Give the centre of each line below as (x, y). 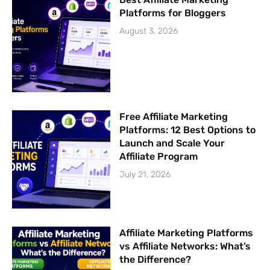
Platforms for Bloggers (173, 13)
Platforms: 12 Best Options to (188, 130)
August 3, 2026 (149, 31)
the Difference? (155, 259)
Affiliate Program (159, 156)
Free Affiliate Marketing (174, 116)
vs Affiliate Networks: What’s (185, 246)
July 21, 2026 (145, 174)
